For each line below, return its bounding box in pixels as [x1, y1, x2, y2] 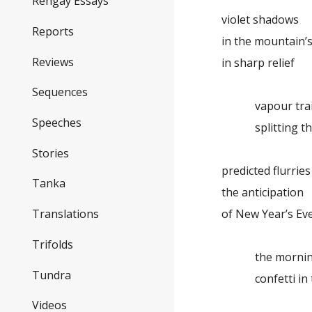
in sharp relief [221, 55, 295, 70]
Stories [32, 145, 69, 161]
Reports [32, 23, 74, 39]
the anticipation [221, 185, 304, 200]
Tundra [32, 267, 71, 283]
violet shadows [221, 12, 299, 27]
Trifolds [32, 236, 73, 252]
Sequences [32, 84, 88, 100]
